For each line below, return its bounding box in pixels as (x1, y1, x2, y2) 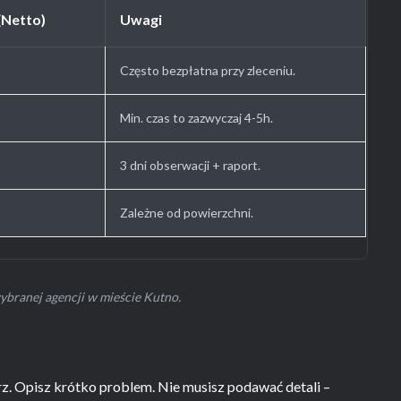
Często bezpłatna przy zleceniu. (120, 63, 295, 78)
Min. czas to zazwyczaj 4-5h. (120, 110, 273, 125)
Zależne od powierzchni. (120, 205, 253, 220)
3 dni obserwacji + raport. (120, 158, 260, 173)
